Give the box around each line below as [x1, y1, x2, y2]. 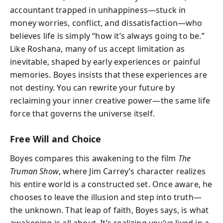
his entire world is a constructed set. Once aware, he [10, 178, 213, 190]
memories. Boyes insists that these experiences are [10, 69, 207, 80]
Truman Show [10, 165, 59, 177]
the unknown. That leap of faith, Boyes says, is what [10, 204, 209, 216]
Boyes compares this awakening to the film [10, 152, 178, 164]
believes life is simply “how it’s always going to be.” [10, 30, 205, 41]
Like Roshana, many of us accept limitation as [10, 43, 185, 54]
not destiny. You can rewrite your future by [10, 82, 175, 93]
